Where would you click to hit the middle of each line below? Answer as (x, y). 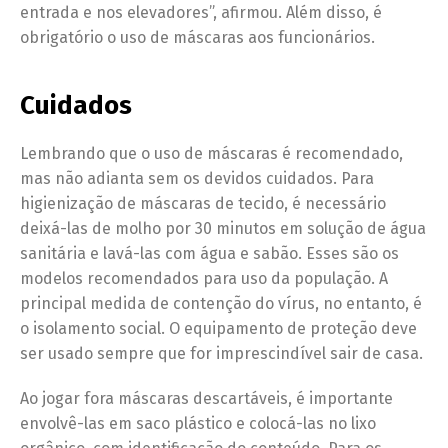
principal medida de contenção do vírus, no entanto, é (221, 304)
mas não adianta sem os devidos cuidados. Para (197, 179)
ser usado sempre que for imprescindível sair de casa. (221, 354)
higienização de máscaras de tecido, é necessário (203, 204)
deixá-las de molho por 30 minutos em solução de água (223, 229)
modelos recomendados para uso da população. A (204, 279)
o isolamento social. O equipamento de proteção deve (218, 329)
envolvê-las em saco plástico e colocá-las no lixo (198, 424)
